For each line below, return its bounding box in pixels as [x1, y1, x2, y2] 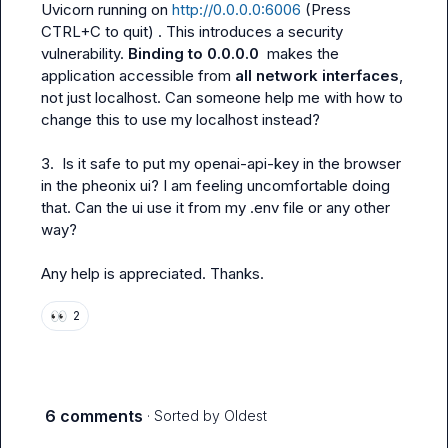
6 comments [45, 406, 143, 426]
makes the [263, 44, 339, 63]
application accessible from [41, 66, 235, 85]
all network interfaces [235, 66, 399, 85]
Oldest [224, 407, 267, 424]
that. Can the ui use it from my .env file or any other [41, 198, 390, 217]
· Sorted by [147, 407, 220, 424]
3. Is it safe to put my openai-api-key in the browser [41, 154, 401, 173]
